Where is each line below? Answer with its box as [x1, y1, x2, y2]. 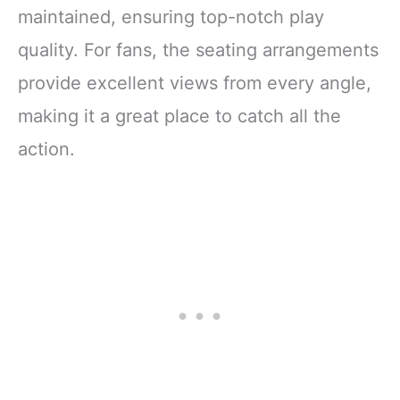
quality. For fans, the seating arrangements [18, 39, 379, 62]
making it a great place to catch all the [18, 105, 341, 128]
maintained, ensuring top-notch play [18, 6, 324, 29]
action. [18, 138, 75, 161]
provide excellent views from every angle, [18, 72, 371, 95]
